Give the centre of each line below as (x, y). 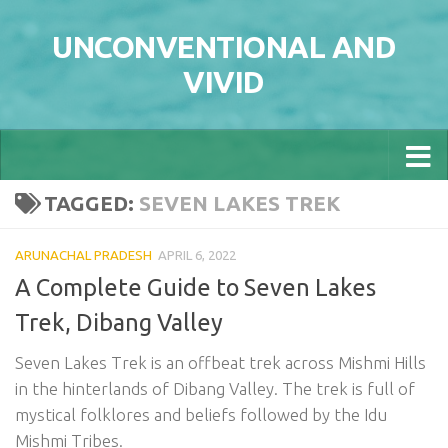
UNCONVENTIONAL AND (224, 47)
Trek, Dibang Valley (119, 321)
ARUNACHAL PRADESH (83, 255)
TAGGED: (91, 203)
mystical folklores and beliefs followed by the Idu (201, 414)
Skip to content (84, 27)
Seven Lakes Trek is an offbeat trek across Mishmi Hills (220, 362)
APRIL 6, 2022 (197, 255)
